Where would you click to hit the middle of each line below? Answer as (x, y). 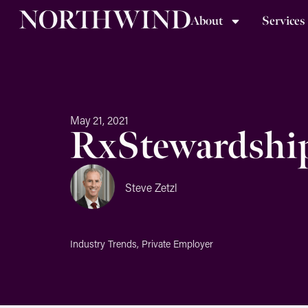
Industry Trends (103, 244)
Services (284, 21)
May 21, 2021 (99, 120)
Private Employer (177, 244)
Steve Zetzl (151, 187)
